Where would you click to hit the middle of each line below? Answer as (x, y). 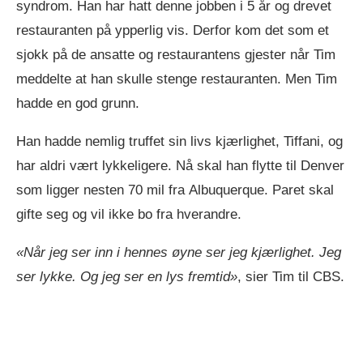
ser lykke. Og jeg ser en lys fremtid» (127, 276)
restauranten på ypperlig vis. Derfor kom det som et (173, 30)
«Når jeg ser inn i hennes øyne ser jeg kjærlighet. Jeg (179, 252)
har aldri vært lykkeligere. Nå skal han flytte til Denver (180, 165)
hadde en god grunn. (78, 103)
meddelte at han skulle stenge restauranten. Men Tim (177, 79)
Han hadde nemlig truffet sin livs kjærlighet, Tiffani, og (179, 141)
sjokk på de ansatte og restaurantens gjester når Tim (176, 54)
